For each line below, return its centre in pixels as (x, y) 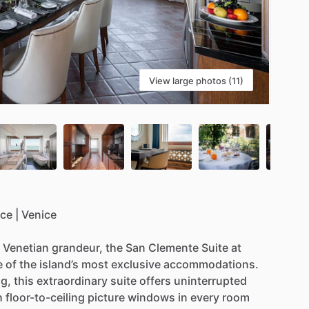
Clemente (173, 247)
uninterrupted (210, 280)
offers (155, 280)
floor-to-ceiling (45, 297)
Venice (39, 214)
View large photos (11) (196, 80)
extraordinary (72, 280)
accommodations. (211, 264)
